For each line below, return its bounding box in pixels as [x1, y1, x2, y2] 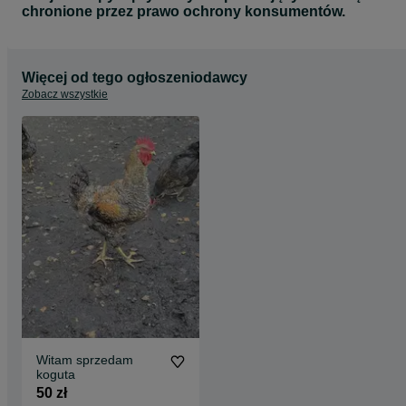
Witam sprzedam [36, 353, 133, 367]
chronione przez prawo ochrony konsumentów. [22, 4, 345, 19]
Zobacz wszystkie [22, 88, 108, 101]
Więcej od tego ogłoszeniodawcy [22, 70, 247, 85]
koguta [36, 367, 75, 382]
